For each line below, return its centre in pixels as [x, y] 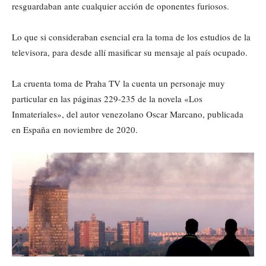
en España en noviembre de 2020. [75, 129]
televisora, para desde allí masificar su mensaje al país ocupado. [130, 52]
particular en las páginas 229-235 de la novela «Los [107, 98]
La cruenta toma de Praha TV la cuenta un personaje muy [118, 83]
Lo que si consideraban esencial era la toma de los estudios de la [131, 37]
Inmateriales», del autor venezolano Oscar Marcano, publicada [128, 114]
